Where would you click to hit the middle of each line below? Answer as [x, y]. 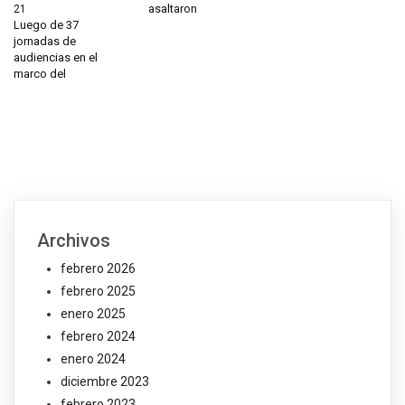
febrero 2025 [98, 291]
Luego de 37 [46, 24]
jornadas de [45, 41]
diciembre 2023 [105, 381]
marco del [40, 73]
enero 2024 [93, 358]
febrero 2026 [98, 268]
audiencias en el [56, 57]
